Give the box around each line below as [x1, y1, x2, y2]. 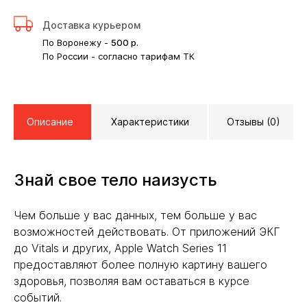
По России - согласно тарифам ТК [42, 51, 195, 62]
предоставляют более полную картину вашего [14, 258, 267, 272]
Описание [27, 116, 73, 128]
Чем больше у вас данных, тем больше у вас [14, 208, 257, 223]
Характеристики [111, 116, 189, 128]
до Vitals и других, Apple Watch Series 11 [14, 241, 227, 256]
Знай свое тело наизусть [14, 170, 217, 191]
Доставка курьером [42, 19, 140, 32]
